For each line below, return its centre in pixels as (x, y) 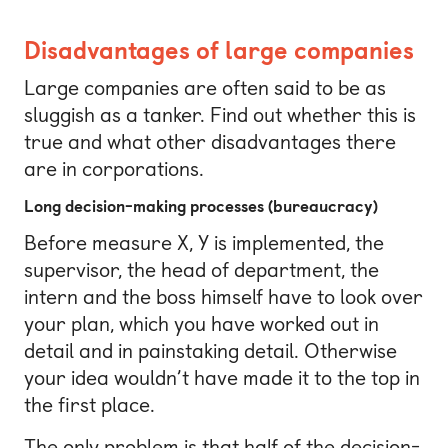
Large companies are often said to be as (205, 88)
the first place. (89, 405)
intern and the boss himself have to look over (223, 297)
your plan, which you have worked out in (201, 324)
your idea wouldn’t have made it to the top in (222, 378)
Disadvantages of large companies (219, 51)
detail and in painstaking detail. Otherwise (210, 351)
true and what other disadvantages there (210, 142)
